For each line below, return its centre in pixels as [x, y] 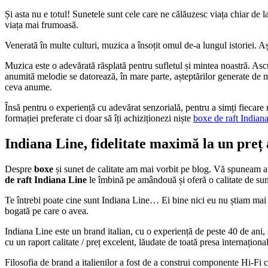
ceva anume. [28, 87]
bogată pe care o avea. [47, 211]
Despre [19, 169]
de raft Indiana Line [46, 180]
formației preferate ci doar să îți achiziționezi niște [99, 118]
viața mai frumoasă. [42, 25]
